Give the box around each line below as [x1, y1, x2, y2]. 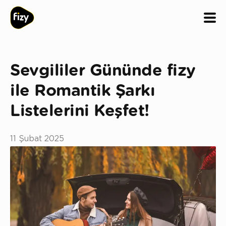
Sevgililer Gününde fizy [10, 63, 196, 79]
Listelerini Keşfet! [10, 103, 149, 119]
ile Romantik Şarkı [10, 83, 155, 99]
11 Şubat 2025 [10, 135, 64, 143]
